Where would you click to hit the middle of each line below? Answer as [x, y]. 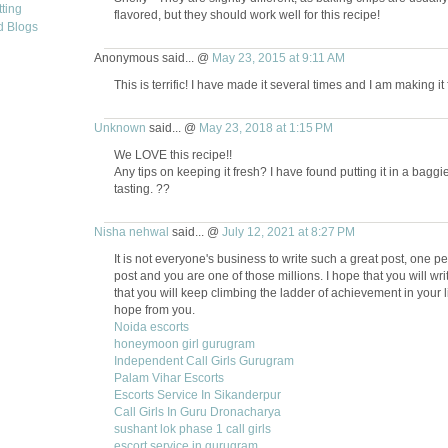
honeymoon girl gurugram [184, 344]
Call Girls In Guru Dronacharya [197, 412]
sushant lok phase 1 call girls [192, 429]
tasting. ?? [141, 189]
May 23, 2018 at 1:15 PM [265, 128]
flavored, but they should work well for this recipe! [246, 15]
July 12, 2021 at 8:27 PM [288, 232]
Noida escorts [151, 327]
